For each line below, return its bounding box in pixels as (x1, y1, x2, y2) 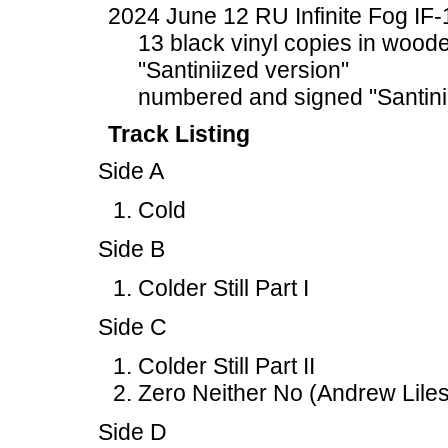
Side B (98, 236, 165, 262)
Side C (98, 314, 167, 340)
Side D (98, 419, 167, 445)
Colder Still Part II (138, 353, 315, 379)
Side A (98, 158, 164, 184)
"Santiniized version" (138, 57, 349, 83)
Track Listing (108, 121, 250, 147)
